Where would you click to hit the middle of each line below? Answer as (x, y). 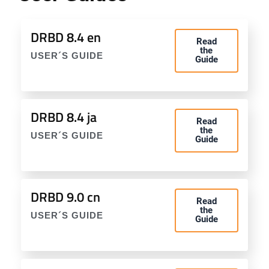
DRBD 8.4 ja (64, 117)
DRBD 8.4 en (66, 37)
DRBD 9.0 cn (65, 197)
